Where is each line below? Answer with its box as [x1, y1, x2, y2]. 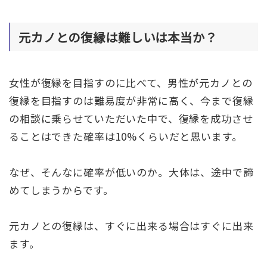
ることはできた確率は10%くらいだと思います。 [9, 128, 243, 144]
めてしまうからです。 [9, 182, 114, 197]
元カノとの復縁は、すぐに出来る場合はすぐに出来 [9, 218, 254, 233]
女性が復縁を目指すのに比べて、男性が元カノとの [9, 74, 253, 90]
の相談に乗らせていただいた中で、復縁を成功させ [9, 110, 253, 126]
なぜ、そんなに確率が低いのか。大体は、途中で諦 [9, 164, 254, 179]
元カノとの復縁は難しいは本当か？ [18, 27, 218, 46]
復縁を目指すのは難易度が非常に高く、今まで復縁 [9, 92, 254, 108]
